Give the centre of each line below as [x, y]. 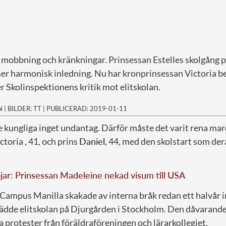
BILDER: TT [24, 108]
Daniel [92, 141]
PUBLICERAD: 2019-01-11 [87, 108]
